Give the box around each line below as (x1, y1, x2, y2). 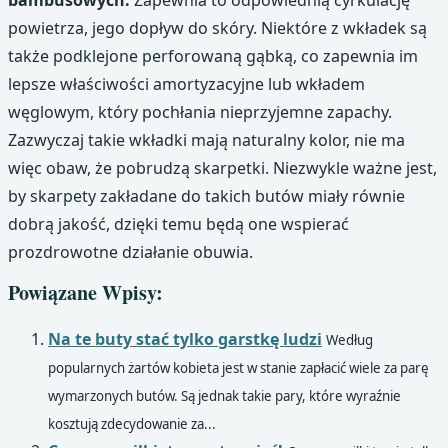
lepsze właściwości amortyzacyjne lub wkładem (8, 73, 365, 96)
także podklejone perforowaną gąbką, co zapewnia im (8, 45, 418, 68)
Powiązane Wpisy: (8, 278, 163, 308)
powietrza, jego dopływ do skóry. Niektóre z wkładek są (8, 17, 427, 40)
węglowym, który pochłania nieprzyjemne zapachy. (8, 101, 392, 124)
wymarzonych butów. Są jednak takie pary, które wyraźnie (48, 387, 401, 406)
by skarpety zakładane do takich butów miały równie (8, 185, 405, 208)
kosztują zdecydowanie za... (48, 415, 216, 434)
